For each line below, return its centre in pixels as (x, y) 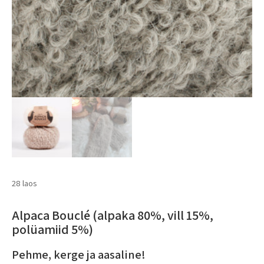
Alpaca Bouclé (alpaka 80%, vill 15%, (113, 215)
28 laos (24, 183)
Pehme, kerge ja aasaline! (79, 254)
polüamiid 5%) (52, 229)
